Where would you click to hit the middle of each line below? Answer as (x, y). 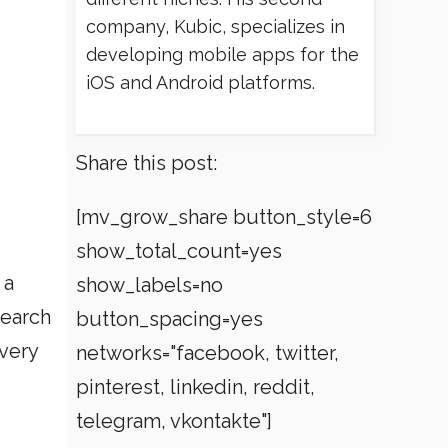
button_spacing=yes (169, 319)
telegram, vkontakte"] (174, 421)
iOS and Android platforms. (200, 82)
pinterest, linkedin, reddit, (195, 387)
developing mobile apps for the (222, 54)
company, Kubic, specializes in (215, 26)
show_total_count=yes (179, 251)
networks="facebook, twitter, (207, 353)
